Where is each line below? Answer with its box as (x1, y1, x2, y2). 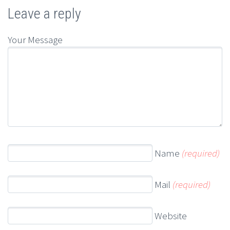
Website (155, 209, 187, 222)
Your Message (8, 33, 63, 46)
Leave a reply (8, 5, 81, 23)
